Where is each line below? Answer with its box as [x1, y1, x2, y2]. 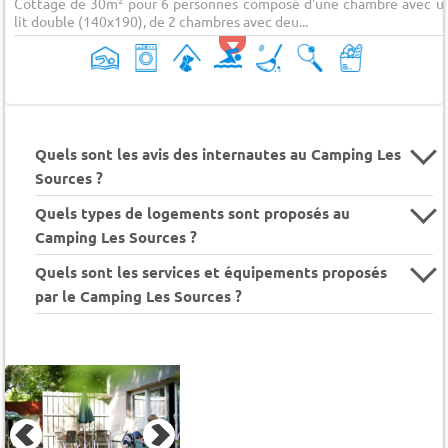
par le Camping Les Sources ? [35, 286, 242, 307]
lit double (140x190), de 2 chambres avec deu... [13, 11, 308, 30]
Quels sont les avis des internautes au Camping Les [35, 144, 401, 165]
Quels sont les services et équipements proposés [35, 262, 387, 283]
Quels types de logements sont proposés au [35, 203, 350, 224]
